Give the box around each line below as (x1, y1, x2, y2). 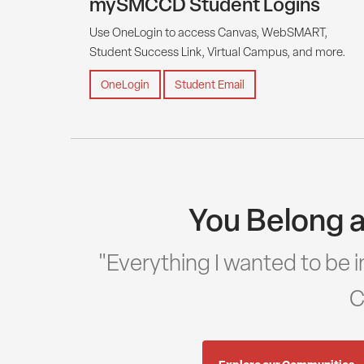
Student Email (175, 76, 245, 92)
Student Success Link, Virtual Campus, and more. (89, 43, 345, 59)
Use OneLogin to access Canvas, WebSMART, (89, 24, 327, 40)
